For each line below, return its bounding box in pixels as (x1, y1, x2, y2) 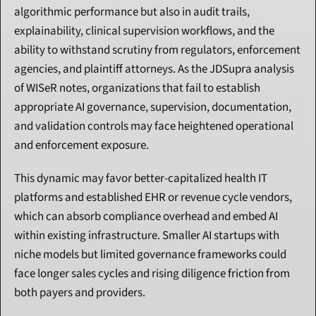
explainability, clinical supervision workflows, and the (14, 23, 274, 40)
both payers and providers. (14, 284, 145, 302)
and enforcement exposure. (14, 137, 149, 154)
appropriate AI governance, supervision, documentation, (14, 99, 291, 116)
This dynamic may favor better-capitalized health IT (14, 170, 267, 188)
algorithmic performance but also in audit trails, (14, 4, 250, 21)
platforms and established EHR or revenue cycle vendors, (14, 189, 292, 207)
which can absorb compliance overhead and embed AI (14, 208, 278, 226)
